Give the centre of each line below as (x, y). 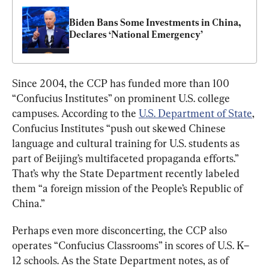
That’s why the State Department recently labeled (127, 173)
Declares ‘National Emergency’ (136, 34)
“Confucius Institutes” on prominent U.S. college (122, 98)
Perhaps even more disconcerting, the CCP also (121, 230)
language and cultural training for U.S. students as (127, 143)
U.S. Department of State (195, 113)
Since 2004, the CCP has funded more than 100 (122, 83)
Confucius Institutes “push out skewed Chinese (120, 128)
